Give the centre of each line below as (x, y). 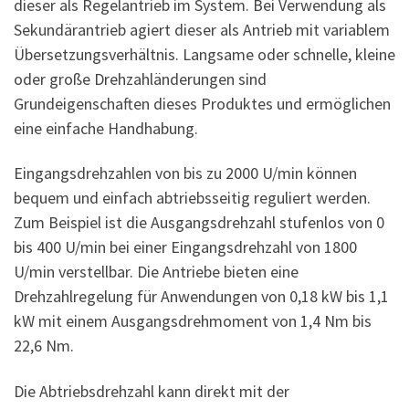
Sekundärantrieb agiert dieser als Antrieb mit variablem (202, 29)
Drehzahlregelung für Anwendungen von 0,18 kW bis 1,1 (201, 297)
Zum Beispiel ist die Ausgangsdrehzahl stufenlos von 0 (199, 223)
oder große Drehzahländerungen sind (140, 79)
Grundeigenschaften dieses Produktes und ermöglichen (202, 103)
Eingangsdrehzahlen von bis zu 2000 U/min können (185, 173)
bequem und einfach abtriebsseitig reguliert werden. (192, 198)
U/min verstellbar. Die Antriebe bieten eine (156, 272)
